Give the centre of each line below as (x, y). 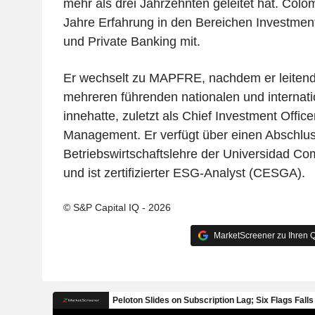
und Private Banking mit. (131, 42)
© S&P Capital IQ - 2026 (117, 208)
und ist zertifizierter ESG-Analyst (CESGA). (184, 173)
